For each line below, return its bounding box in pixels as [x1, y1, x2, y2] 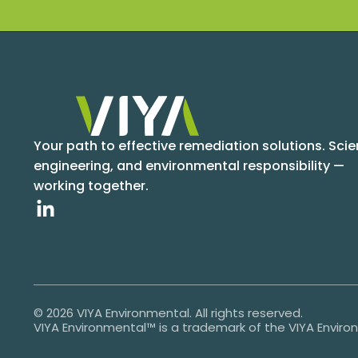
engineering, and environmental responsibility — [34, 156, 344, 175]
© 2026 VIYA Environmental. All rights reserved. [34, 304, 303, 321]
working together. [34, 176, 149, 195]
